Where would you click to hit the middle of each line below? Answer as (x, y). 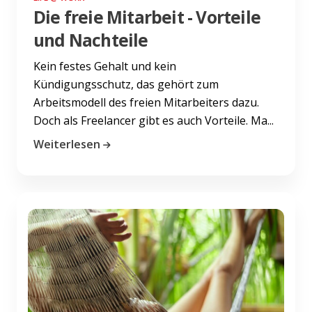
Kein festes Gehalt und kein (105, 66)
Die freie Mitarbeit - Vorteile (147, 17)
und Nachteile (91, 40)
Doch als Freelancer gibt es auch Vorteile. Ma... (154, 120)
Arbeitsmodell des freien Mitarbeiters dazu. (146, 102)
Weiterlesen (67, 144)
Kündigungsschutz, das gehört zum (126, 84)
